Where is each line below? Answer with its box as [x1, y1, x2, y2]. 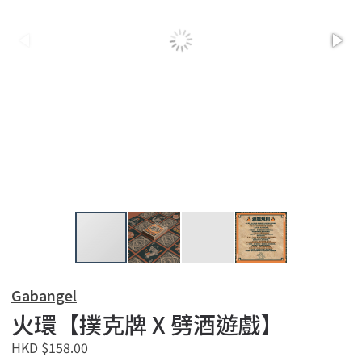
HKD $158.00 [11, 338, 88, 357]
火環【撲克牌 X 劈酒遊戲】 [11, 308, 284, 340]
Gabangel [11, 285, 77, 305]
